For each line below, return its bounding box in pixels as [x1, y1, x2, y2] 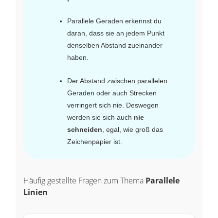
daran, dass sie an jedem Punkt [67, 29, 164, 37]
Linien [23, 186, 48, 198]
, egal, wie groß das [102, 125, 163, 133]
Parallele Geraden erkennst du [67, 17, 162, 25]
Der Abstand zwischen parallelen [67, 76, 167, 85]
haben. [67, 53, 89, 61]
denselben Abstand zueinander [67, 41, 163, 49]
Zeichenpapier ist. [67, 137, 122, 145]
